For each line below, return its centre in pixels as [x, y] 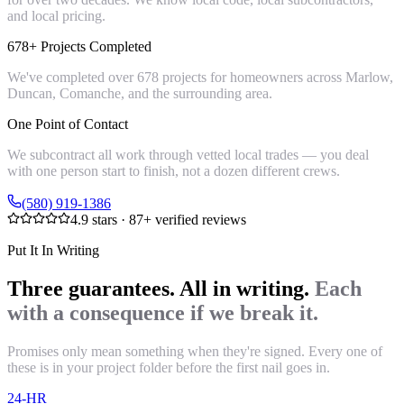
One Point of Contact [68, 124]
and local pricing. [56, 16]
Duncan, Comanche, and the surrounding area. [140, 94]
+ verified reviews [195, 220]
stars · [109, 220]
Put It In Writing [53, 251]
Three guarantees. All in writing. [158, 289]
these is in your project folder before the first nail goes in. [169, 368]
